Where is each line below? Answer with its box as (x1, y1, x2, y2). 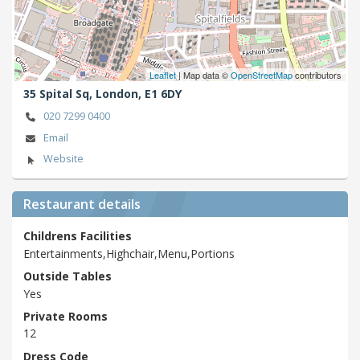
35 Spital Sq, (23, 86, 96, 102)
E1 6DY (145, 86, 182, 102)
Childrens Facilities (23, 228, 132, 244)
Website (43, 152, 84, 166)
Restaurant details (23, 195, 141, 214)
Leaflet (149, 67, 176, 81)
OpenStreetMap (231, 67, 292, 81)
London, (96, 86, 145, 102)
